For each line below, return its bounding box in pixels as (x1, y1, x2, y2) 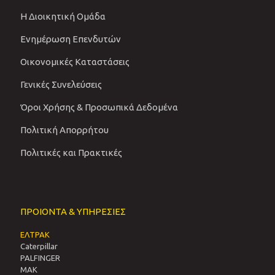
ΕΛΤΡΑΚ (20, 230, 50, 239)
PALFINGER (20, 254, 60, 263)
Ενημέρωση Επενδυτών (20, 34, 121, 45)
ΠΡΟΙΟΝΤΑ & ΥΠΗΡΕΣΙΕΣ (20, 206, 126, 217)
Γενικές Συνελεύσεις (20, 79, 102, 90)
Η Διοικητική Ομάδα (20, 11, 106, 22)
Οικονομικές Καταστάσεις (20, 56, 130, 68)
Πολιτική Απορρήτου (20, 125, 109, 136)
